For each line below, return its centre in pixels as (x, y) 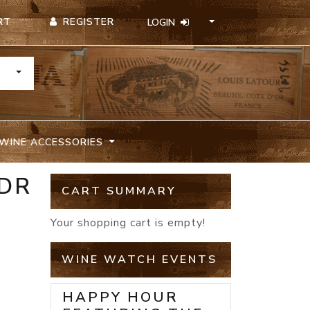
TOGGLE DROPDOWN (65, 72)
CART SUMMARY (119, 191)
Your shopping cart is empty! (128, 223)
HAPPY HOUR (120, 298)
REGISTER (89, 22)
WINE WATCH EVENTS (139, 260)
